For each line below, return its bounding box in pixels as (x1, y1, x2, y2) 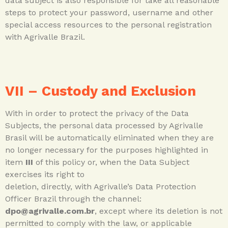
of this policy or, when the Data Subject (33, 157, 189, 167)
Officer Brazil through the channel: (5, 193, 141, 204)
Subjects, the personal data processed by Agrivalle (5, 120, 203, 130)
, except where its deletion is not (95, 206, 222, 216)
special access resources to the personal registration (5, 19, 212, 30)
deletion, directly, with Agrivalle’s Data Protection (5, 181, 196, 191)
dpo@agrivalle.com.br (5, 206, 95, 216)
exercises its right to (5, 169, 84, 179)
